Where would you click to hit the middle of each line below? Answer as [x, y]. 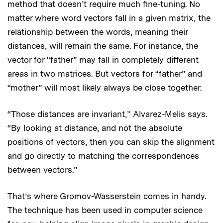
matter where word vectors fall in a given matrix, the [109, 18]
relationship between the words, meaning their [98, 32]
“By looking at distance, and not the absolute [95, 128]
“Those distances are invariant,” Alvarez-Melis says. [107, 114]
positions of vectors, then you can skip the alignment [111, 142]
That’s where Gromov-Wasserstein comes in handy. [107, 196]
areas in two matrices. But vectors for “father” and [105, 73]
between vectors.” [42, 169]
